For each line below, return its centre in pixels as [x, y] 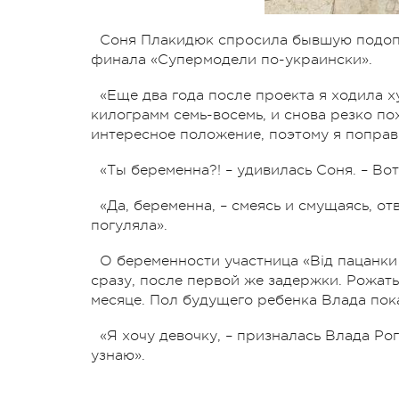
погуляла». [129, 225]
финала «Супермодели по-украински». [232, 59]
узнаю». [118, 355]
